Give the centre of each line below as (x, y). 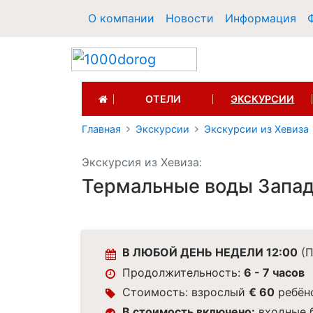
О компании (121, 19)
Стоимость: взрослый (186, 292)
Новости (190, 19)
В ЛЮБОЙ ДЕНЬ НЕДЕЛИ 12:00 (210, 253)
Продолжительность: (183, 272)
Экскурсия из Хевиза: (142, 162)
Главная (101, 129)
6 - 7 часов (275, 272)
